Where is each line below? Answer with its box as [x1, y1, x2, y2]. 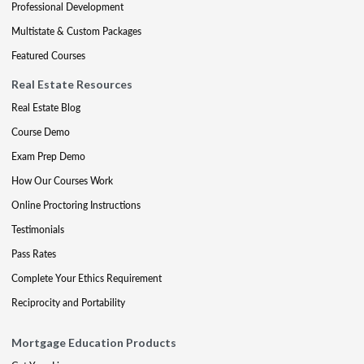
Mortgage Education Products [11, 335, 176, 349]
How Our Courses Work [11, 173, 113, 188]
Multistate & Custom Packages [11, 24, 141, 38]
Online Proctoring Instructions [11, 197, 141, 212]
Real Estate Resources [11, 76, 132, 91]
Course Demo [11, 124, 70, 139]
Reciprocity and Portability [11, 295, 125, 310]
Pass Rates [11, 246, 56, 261]
